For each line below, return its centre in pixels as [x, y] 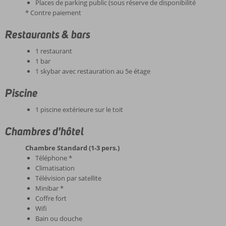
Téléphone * [54, 158]
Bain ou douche [59, 218]
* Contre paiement [53, 13]
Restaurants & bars [48, 34]
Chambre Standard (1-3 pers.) [72, 148]
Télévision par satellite [68, 178]
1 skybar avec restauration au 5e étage [93, 71]
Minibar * [49, 188]
